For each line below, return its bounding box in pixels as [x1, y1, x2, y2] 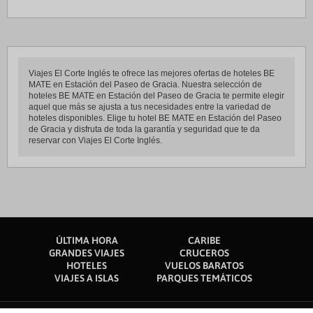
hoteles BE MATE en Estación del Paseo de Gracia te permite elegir [29, 91, 284, 101]
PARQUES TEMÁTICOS [156, 272, 252, 284]
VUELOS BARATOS [164, 260, 244, 271]
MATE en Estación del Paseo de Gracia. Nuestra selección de [29, 80, 262, 89]
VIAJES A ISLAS [54, 272, 119, 284]
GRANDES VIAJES [49, 247, 124, 259]
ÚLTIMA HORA [55, 235, 118, 246]
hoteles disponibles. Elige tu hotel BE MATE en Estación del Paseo [29, 113, 282, 123]
